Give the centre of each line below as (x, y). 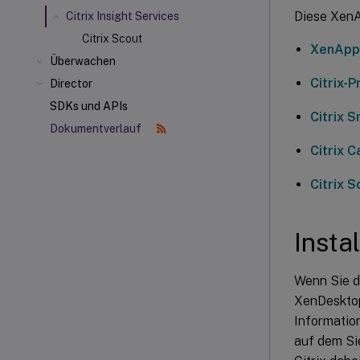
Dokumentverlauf (97, 129)
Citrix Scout (112, 39)
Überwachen (83, 61)
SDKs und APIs (89, 106)
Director (71, 84)
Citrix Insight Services (123, 16)
